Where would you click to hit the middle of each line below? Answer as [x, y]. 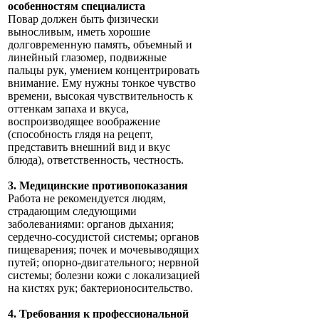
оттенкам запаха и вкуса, [68, 109]
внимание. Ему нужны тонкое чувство [102, 83]
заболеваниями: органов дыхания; [91, 224]
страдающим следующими [72, 211]
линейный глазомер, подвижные [87, 58]
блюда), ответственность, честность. [96, 160]
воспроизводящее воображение [84, 122]
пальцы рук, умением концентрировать [104, 70]
